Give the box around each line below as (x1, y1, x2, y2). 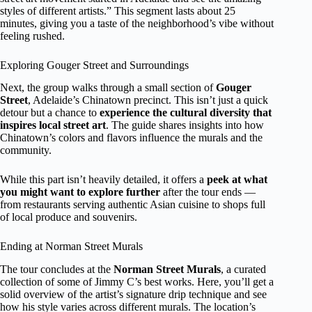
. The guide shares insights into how (106, 119, 264, 132)
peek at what (207, 173, 267, 186)
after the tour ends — (160, 186, 256, 198)
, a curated (221, 263, 266, 276)
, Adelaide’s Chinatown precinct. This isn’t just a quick (28, 94, 268, 107)
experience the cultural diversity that (100, 107, 272, 119)
